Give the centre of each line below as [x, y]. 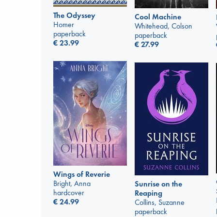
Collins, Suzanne [160, 202]
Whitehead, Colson [163, 26]
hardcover [69, 192]
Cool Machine [158, 17]
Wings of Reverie [82, 174]
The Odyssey [74, 15]
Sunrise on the [158, 184]
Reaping [148, 193]
